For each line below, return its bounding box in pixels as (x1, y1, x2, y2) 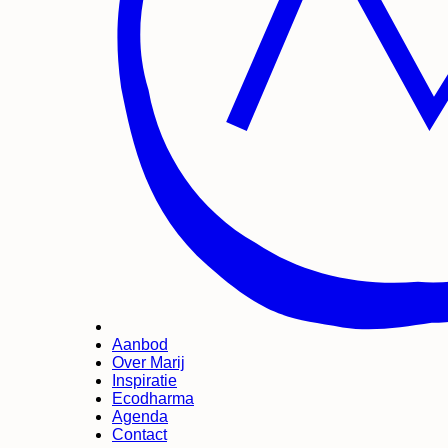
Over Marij (112, 353, 185, 371)
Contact (112, 425, 167, 443)
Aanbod (112, 335, 168, 353)
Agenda (112, 407, 168, 425)
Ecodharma (112, 389, 194, 407)
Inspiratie (112, 371, 177, 389)
